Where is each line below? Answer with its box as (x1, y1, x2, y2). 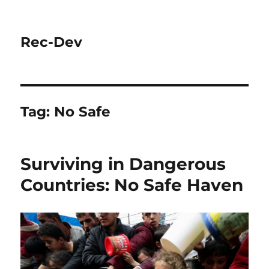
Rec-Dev (20, 34, 83, 50)
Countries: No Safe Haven (20, 175, 244, 195)
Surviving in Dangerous (20, 154, 226, 174)
